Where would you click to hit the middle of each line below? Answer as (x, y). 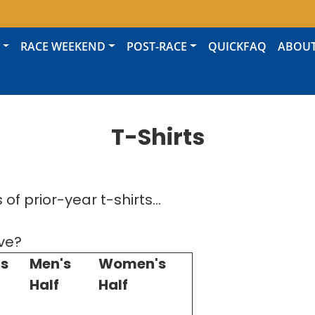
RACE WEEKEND (63, 46)
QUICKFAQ (237, 46)
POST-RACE (157, 46)
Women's (132, 264)
